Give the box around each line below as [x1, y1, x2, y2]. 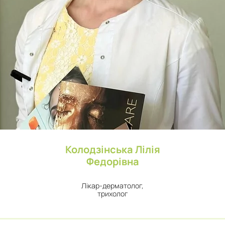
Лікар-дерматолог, [81, 181, 144, 190]
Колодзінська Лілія [65, 143, 160, 156]
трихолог [97, 189, 128, 198]
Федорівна [86, 155, 139, 168]
